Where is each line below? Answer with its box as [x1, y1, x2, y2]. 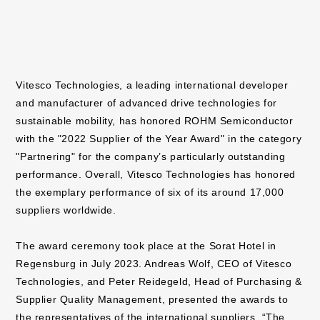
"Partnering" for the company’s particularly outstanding [16, 151, 286, 162]
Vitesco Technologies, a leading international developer [16, 79, 289, 91]
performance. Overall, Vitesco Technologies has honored [16, 169, 296, 180]
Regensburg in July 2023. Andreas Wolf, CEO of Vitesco [16, 258, 292, 269]
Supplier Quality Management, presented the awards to [16, 294, 289, 305]
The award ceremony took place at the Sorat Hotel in [16, 240, 277, 251]
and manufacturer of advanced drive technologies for [16, 97, 278, 109]
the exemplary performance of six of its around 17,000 [16, 186, 284, 198]
